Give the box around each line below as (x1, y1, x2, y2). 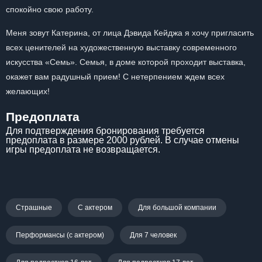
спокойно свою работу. (6, 5, 94, 14)
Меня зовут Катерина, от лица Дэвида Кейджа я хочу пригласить (6, 28, 254, 37)
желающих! (6, 87, 50, 96)
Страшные (16, 204, 52, 212)
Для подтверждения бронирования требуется (6, 126, 205, 136)
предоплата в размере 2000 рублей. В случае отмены (6, 135, 239, 145)
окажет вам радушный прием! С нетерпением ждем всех (6, 72, 225, 81)
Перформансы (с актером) (16, 231, 104, 239)
